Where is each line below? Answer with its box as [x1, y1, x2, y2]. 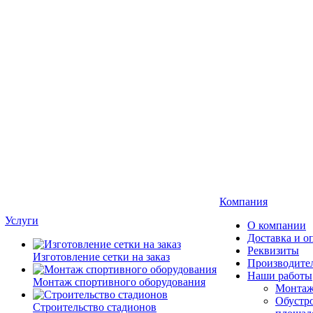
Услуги [5, 214, 38, 226]
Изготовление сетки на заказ [33, 251, 170, 263]
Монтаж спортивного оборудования [33, 276, 205, 288]
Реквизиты [247, 245, 299, 256]
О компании [247, 219, 306, 231]
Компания [219, 196, 268, 208]
